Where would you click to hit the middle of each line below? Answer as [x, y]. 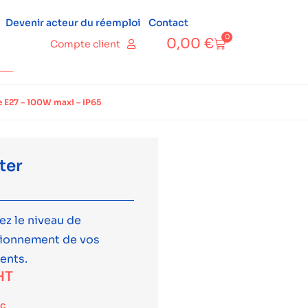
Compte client [85, 44]
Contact [168, 23]
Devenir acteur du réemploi [73, 23]
